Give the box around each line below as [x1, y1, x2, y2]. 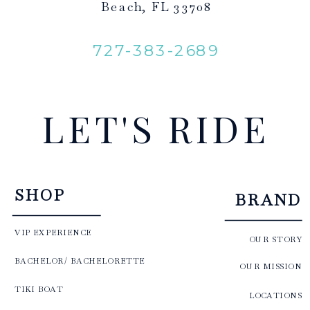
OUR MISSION [239, 261, 302, 271]
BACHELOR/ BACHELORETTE [15, 255, 145, 266]
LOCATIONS [248, 290, 302, 300]
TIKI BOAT [15, 284, 64, 294]
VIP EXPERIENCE [15, 227, 91, 237]
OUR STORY [248, 234, 302, 244]
